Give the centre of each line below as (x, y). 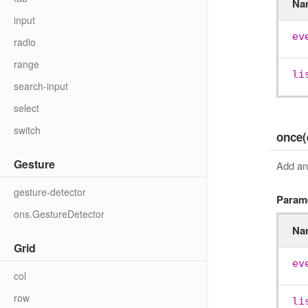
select (26, 108)
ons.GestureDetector (59, 214)
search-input (41, 86)
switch (27, 130)
